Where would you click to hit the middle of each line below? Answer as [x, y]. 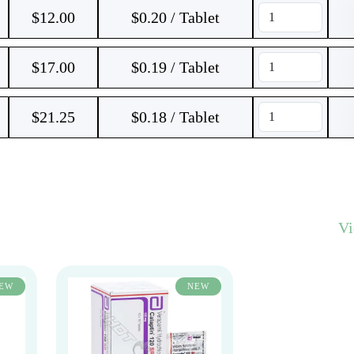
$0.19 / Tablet [175, 67]
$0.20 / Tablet [175, 17]
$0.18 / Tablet [175, 117]
